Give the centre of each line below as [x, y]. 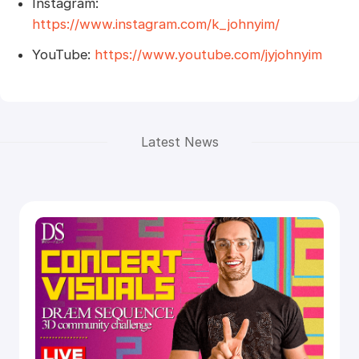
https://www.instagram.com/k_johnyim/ [155, 24]
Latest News [179, 142]
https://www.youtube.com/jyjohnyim [208, 54]
